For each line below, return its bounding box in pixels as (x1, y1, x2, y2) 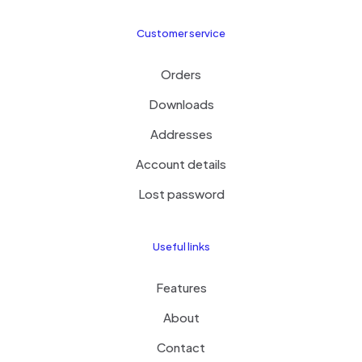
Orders (161, 65, 201, 82)
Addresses (149, 125, 213, 141)
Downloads (148, 95, 214, 112)
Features (155, 279, 207, 295)
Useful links (152, 239, 210, 253)
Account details (136, 155, 226, 171)
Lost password (137, 185, 225, 201)
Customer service (137, 26, 225, 40)
